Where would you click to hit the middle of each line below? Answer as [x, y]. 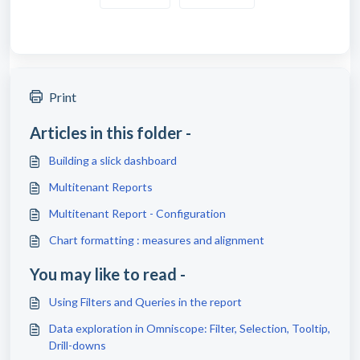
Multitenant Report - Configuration [137, 214]
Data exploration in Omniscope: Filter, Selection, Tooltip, [190, 329]
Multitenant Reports [101, 187]
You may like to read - [108, 274]
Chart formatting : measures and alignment [157, 240]
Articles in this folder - [110, 133]
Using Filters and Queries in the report [145, 302]
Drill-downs [78, 346]
